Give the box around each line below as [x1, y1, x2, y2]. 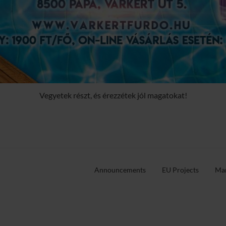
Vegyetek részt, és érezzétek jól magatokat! [39, 90, 187, 100]
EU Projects [161, 165, 199, 174]
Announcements [94, 165, 146, 174]
